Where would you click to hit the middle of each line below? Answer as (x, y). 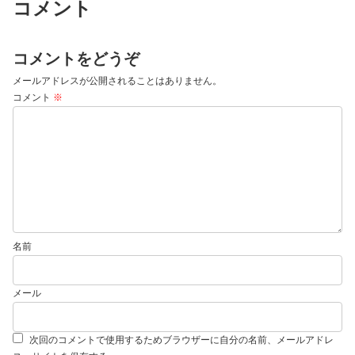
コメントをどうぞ (76, 59)
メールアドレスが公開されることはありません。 (117, 81)
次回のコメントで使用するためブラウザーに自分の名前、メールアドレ (181, 340)
